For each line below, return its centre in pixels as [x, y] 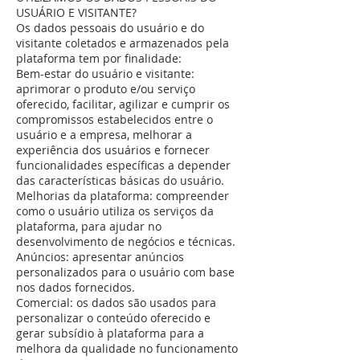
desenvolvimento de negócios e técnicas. [126, 241]
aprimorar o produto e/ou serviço [106, 89]
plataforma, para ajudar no [89, 226]
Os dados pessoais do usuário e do [110, 28]
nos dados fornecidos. [76, 287]
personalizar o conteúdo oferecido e [113, 318]
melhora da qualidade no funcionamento [127, 348]
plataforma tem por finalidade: [99, 58]
